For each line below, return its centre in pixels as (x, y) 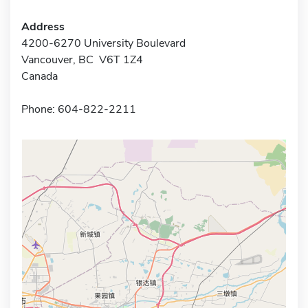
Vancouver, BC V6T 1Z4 (82, 59)
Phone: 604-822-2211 (79, 109)
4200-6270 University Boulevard (103, 43)
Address (43, 26)
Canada (40, 76)
